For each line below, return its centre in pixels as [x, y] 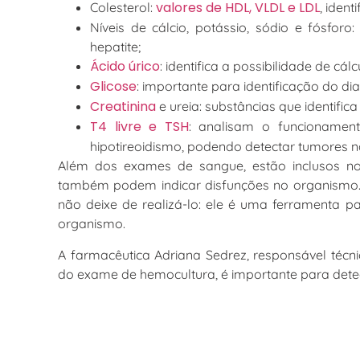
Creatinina [123, 107]
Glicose [113, 87]
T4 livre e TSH [139, 127]
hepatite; [115, 47]
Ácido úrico [125, 67]
